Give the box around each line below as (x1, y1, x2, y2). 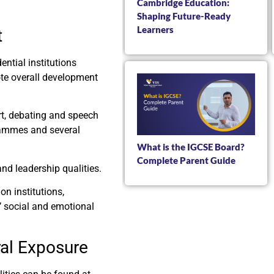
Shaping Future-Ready (137, 10, 231, 21)
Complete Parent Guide (137, 154, 235, 166)
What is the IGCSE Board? (137, 141, 245, 152)
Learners (137, 23, 174, 35)
